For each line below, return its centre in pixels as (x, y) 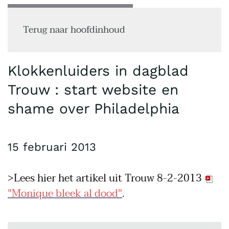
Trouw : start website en (93, 90)
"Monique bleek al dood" (65, 194)
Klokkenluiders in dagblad (98, 71)
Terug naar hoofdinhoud (74, 30)
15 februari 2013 (52, 147)
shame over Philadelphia (94, 109)
